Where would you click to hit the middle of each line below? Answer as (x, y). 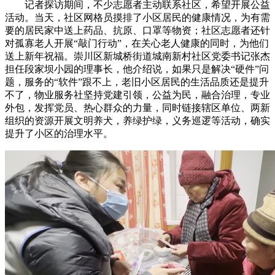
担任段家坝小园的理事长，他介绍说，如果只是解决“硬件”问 (137, 69)
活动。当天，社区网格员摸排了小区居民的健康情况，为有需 (137, 17)
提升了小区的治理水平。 (59, 133)
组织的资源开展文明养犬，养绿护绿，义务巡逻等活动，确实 (137, 120)
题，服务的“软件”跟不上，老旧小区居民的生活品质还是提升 (137, 82)
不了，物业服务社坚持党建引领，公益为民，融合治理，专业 (137, 95)
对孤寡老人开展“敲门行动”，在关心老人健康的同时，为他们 (137, 43)
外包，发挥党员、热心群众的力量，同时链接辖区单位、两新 (137, 107)
